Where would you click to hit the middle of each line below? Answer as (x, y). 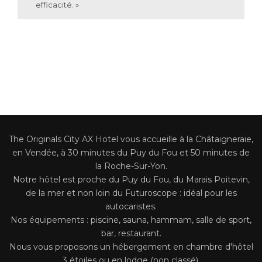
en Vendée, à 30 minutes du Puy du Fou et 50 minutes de (131, 152)
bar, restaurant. (131, 233)
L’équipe (131, 46)
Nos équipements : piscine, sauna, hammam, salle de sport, (131, 220)
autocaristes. (131, 206)
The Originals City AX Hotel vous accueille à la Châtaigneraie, (131, 139)
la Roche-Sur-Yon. (131, 166)
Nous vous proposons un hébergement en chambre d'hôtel (131, 247)
